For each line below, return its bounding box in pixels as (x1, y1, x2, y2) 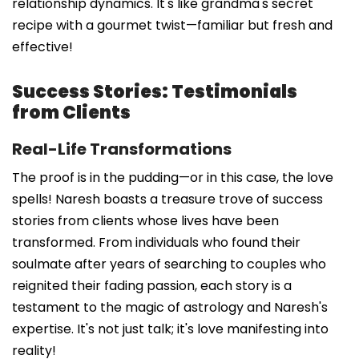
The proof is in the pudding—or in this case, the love (12, 167, 333, 187)
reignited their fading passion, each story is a (12, 276, 292, 295)
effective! (12, 37, 73, 56)
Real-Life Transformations (12, 137, 232, 160)
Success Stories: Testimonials (12, 79, 297, 104)
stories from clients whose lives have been (12, 211, 279, 230)
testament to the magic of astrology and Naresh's (12, 297, 328, 317)
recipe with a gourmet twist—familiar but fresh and (12, 15, 333, 34)
